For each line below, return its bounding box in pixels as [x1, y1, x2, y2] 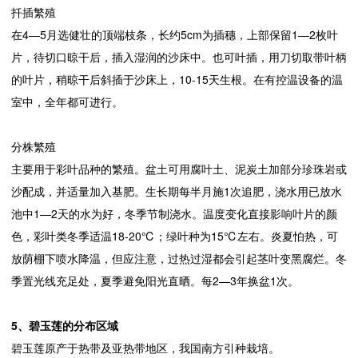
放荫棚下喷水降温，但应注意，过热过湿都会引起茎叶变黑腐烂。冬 [11, 250, 347, 267]
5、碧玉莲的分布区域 [11, 317, 118, 334]
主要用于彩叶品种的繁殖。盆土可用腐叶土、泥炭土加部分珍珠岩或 [11, 161, 347, 177]
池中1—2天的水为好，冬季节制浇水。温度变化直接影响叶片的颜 [11, 205, 337, 222]
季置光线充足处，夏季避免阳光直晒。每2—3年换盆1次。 [11, 272, 299, 289]
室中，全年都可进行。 [11, 93, 123, 110]
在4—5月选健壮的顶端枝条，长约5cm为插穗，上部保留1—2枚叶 [11, 26, 338, 43]
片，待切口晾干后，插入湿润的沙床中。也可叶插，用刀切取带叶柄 [11, 49, 347, 66]
